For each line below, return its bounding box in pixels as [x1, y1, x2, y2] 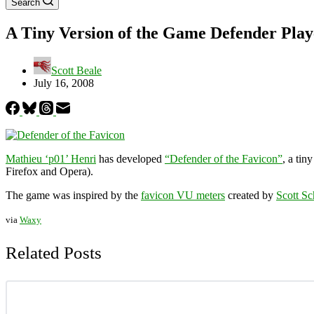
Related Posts [6, 243, 102, 262]
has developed [96, 152, 165, 165]
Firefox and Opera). [6, 165, 93, 177]
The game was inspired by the [6, 189, 141, 201]
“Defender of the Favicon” [165, 152, 282, 165]
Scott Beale [51, 64, 102, 76]
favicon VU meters [141, 189, 225, 201]
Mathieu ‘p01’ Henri [6, 152, 96, 165]
